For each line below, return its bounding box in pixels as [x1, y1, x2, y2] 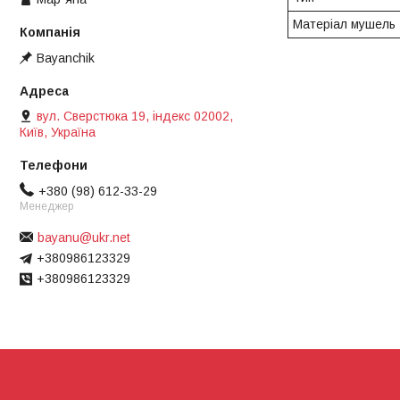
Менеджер [20, 200, 73, 213]
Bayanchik [37, 51, 95, 66]
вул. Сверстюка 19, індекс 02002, [37, 109, 233, 124]
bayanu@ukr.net [37, 229, 130, 245]
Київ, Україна [20, 125, 96, 140]
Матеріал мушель [293, 17, 396, 32]
